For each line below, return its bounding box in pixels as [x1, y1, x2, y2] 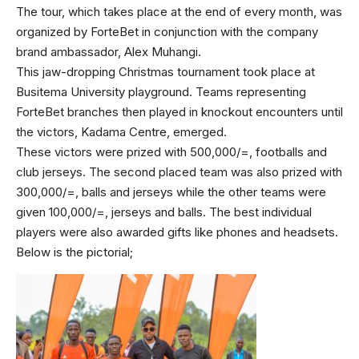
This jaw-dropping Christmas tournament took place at [16, 64, 315, 80]
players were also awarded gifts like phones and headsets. [16, 224, 338, 240]
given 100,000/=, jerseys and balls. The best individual [16, 204, 312, 220]
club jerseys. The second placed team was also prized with [16, 164, 342, 180]
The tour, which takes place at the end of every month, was [16, 4, 342, 20]
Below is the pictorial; [16, 244, 133, 260]
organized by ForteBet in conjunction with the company [16, 24, 318, 40]
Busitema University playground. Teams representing [16, 84, 306, 100]
